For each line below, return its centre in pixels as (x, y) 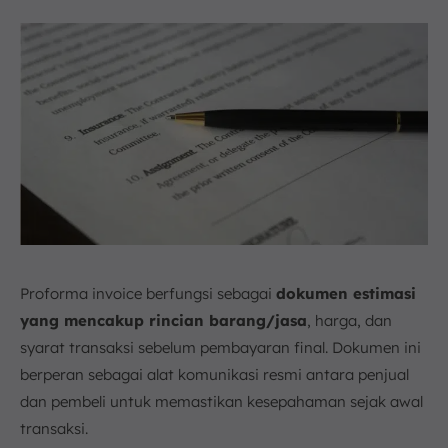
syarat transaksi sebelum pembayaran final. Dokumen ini (220, 347)
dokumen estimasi (346, 293)
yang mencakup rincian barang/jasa (163, 320)
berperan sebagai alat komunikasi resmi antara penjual (214, 374)
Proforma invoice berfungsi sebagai (148, 293)
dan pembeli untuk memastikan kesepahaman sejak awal (221, 401)
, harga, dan (349, 320)
